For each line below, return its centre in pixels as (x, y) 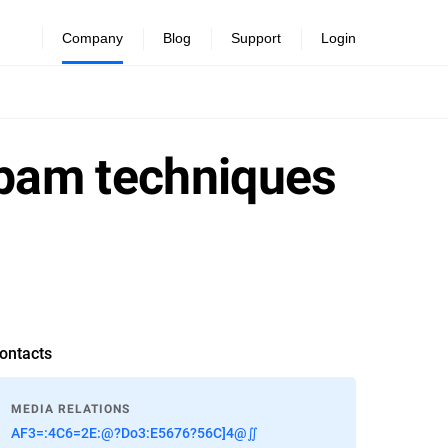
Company (92, 38)
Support (256, 38)
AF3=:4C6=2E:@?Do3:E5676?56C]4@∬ (135, 432)
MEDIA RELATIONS (70, 409)
